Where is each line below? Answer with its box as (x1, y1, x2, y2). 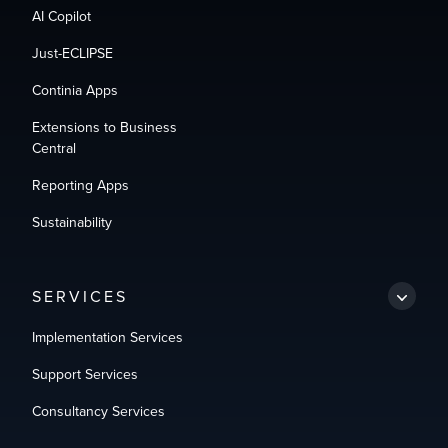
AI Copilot (32, 6, 91, 26)
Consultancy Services (32, 401, 165, 421)
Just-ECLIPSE (32, 43, 113, 63)
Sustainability (32, 212, 112, 232)
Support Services (32, 364, 138, 384)
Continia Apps (32, 80, 118, 100)
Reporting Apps (32, 175, 129, 195)
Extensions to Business (32, 117, 177, 137)
